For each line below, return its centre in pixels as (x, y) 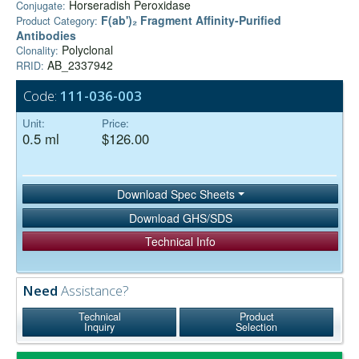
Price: (115, 123)
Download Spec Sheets (177, 194)
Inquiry (100, 327)
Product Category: (57, 21)
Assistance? (93, 291)
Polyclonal (86, 50)
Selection (257, 327)
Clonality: (37, 51)
